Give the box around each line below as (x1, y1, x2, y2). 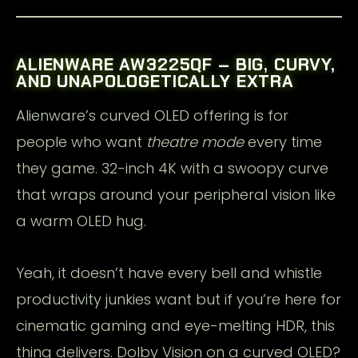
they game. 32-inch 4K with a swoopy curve (16, 157, 328, 178)
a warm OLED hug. (16, 210, 146, 231)
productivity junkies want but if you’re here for (16, 288, 341, 309)
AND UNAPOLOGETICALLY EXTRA (16, 70, 294, 92)
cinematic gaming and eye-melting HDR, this (16, 315, 335, 336)
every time (244, 131, 322, 152)
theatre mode (146, 131, 244, 152)
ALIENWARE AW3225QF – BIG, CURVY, (16, 53, 336, 75)
